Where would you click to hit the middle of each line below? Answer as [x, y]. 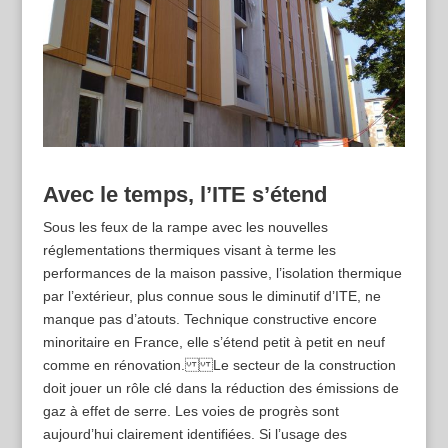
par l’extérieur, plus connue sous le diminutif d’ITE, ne [211, 296]
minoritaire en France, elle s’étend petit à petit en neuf [213, 342]
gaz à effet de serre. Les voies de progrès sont [190, 411]
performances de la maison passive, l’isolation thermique [222, 273]
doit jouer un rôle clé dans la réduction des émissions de [220, 388]
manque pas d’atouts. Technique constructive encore [209, 319]
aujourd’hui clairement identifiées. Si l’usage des [194, 434]
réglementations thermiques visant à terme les [189, 250]
